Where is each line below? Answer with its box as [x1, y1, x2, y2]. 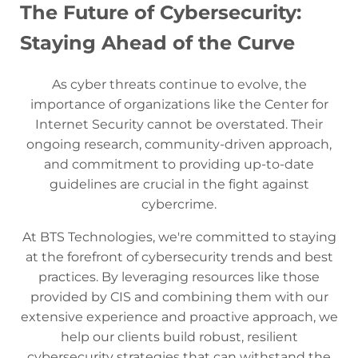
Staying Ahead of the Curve [20, 30, 295, 54]
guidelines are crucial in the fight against [49, 176, 309, 192]
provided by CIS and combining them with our [30, 288, 328, 304]
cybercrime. [141, 196, 217, 212]
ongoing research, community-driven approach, [26, 136, 332, 152]
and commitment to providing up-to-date [44, 156, 314, 172]
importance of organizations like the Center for [30, 96, 328, 112]
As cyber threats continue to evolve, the [51, 76, 307, 92]
